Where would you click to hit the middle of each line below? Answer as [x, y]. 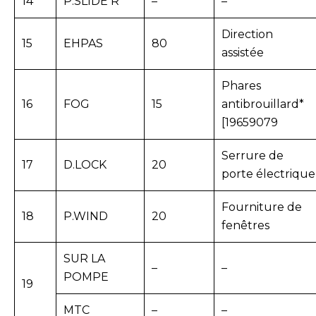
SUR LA [84, 259]
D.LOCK [85, 165]
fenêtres [245, 226]
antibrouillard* [263, 104]
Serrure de [253, 156]
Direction [247, 35]
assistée [243, 53]
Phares [241, 86]
